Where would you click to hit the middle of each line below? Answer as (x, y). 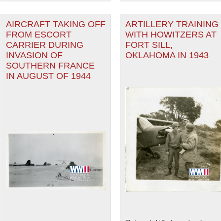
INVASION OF (34, 55)
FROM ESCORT (38, 35)
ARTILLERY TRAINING (172, 24)
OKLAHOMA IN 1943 (167, 55)
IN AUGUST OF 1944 (48, 76)
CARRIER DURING (44, 45)
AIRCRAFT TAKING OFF (55, 24)
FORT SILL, (149, 45)
